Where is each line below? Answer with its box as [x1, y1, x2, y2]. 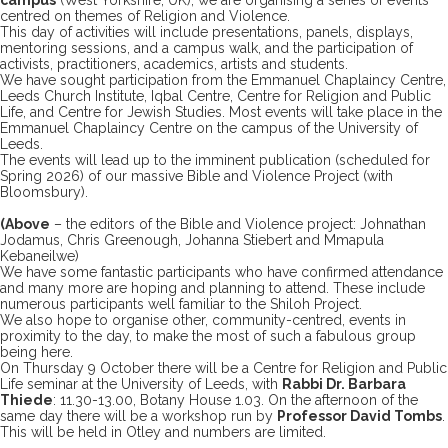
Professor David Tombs [277, 407, 442, 424]
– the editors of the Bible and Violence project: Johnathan [50, 215, 426, 232]
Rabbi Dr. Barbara [282, 375, 406, 392]
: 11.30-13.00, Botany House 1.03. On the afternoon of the [53, 391, 418, 408]
